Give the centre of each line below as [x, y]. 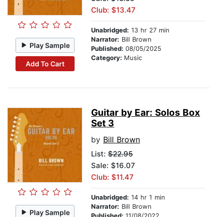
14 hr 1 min [147, 197]
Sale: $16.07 [113, 166]
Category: [108, 58]
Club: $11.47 [112, 177]
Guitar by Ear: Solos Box [146, 113]
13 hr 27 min [149, 30]
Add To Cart [45, 63]
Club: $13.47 [113, 10]
